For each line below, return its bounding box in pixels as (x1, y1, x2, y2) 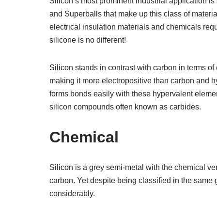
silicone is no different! (49, 36, 126, 44)
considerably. (49, 189, 95, 198)
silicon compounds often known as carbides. (49, 103, 201, 111)
